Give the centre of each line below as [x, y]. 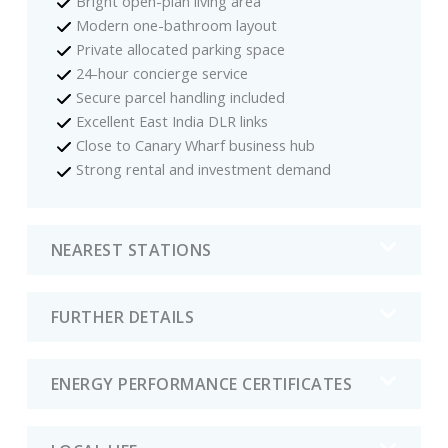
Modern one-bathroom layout [177, 24]
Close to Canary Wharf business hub [196, 145]
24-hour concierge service [162, 73]
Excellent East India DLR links [172, 121]
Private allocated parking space [181, 49]
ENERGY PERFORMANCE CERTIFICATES [201, 384]
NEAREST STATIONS [131, 249]
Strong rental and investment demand [204, 169]
